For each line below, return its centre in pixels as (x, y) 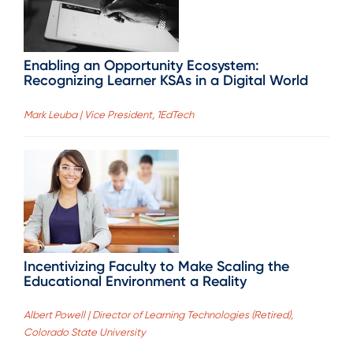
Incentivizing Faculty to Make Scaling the (156, 266)
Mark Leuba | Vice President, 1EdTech (109, 114)
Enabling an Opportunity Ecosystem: (141, 66)
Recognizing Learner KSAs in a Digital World (166, 81)
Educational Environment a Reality (135, 281)
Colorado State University (85, 333)
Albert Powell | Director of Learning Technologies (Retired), (158, 315)
